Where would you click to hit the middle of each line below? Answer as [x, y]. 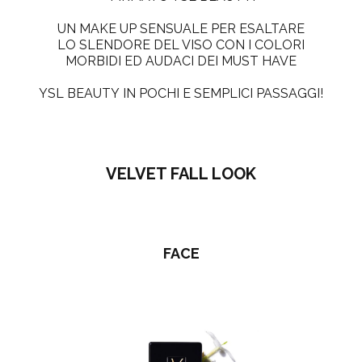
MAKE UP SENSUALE [143, 29]
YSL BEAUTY [81, 93]
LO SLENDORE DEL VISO [135, 45]
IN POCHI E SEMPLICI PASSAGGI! [223, 93]
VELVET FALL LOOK [181, 173]
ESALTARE [272, 29]
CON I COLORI [259, 45]
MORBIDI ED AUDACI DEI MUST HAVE [181, 61]
